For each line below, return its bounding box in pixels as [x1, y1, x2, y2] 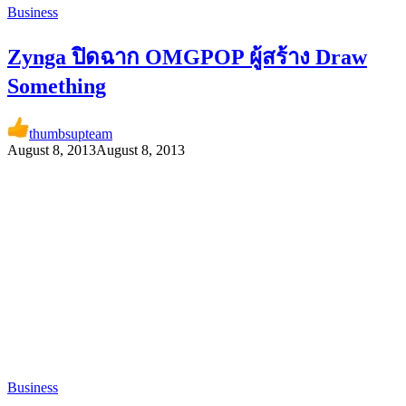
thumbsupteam [29, 125, 112, 141]
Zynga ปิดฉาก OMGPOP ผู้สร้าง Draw [7, 44, 367, 69]
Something [7, 73, 106, 98]
